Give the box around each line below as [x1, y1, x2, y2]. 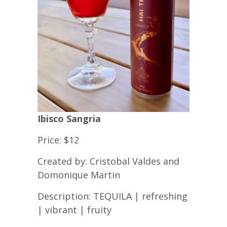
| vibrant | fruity [37, 204, 111, 216]
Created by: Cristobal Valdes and [37, 155, 179, 168]
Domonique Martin [37, 169, 120, 181]
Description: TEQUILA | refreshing [37, 190, 187, 203]
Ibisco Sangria [37, 112, 101, 125]
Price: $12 [37, 134, 79, 146]
